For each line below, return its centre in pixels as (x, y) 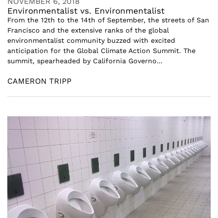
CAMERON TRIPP (39, 81)
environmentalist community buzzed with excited (91, 40)
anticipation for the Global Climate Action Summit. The (101, 51)
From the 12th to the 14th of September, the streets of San (108, 20)
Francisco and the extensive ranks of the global (88, 30)
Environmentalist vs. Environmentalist (86, 11)
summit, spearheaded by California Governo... (85, 61)
